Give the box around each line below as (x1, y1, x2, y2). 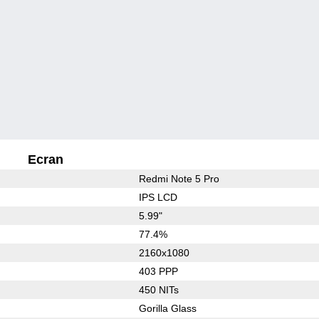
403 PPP (138, 265, 178, 277)
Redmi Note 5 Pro (138, 172, 219, 184)
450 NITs (138, 283, 179, 296)
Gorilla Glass (138, 302, 197, 314)
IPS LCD (138, 191, 177, 203)
